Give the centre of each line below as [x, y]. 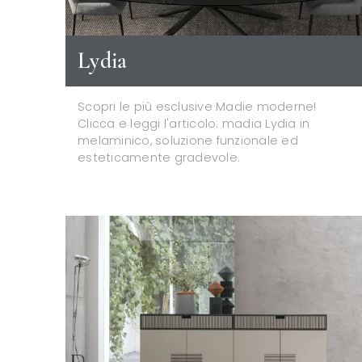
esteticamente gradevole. [159, 157]
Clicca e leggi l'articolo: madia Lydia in [194, 123]
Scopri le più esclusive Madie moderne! [197, 106]
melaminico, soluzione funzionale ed [188, 140]
